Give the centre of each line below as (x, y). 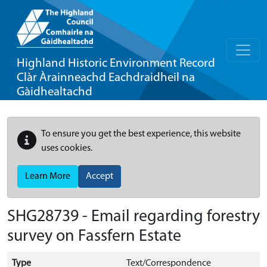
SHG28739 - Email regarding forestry (133, 217)
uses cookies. (67, 148)
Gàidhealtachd (55, 92)
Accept (100, 176)
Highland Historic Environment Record (116, 63)
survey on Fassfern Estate (94, 237)
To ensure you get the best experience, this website (141, 134)
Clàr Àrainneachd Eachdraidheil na (106, 78)
